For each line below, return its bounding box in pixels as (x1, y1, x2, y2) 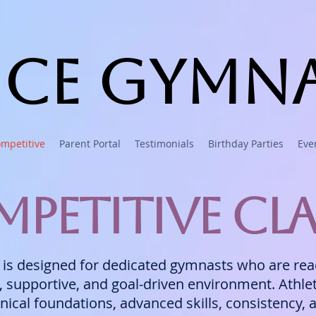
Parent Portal (59, 137, 121, 150)
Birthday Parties (208, 137, 284, 150)
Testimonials (135, 137, 194, 150)
